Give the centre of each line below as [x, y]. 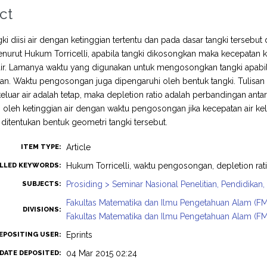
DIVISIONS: [42, 209]
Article [79, 147]
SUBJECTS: [42, 184]
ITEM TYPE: [41, 147]
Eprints [80, 235]
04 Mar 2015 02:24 [102, 253]
